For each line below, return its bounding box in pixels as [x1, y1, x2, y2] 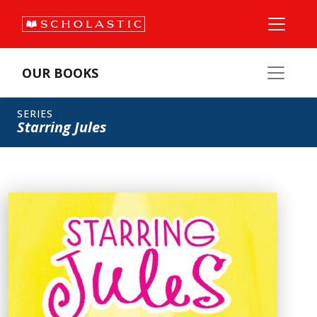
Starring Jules [17, 117, 106, 137]
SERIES [17, 107, 53, 120]
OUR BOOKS [22, 64, 98, 81]
